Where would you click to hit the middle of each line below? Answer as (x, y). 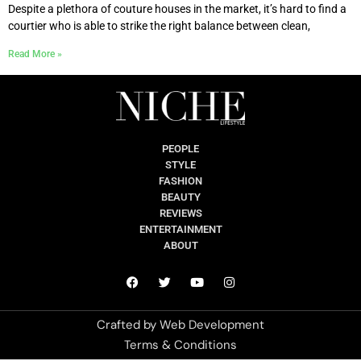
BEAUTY (180, 197)
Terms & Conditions (180, 345)
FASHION (180, 181)
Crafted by (128, 325)
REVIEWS (180, 214)
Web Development (212, 325)
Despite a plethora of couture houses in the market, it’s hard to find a (177, 8)
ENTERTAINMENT (180, 230)
